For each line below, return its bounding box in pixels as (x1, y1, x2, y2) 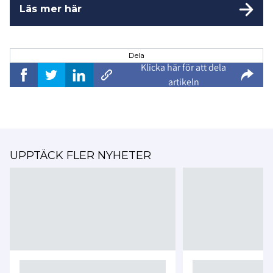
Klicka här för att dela (141, 61, 226, 74)
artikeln (168, 76, 199, 89)
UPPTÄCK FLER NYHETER (10, 149, 151, 163)
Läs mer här (19, 3, 82, 15)
